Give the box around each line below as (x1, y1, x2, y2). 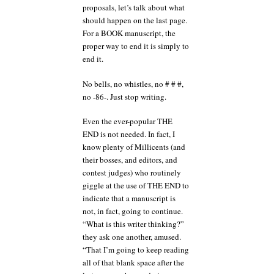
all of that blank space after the (83, 257, 184, 268)
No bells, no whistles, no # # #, (83, 78, 183, 89)
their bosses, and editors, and (83, 154, 177, 165)
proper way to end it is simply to (83, 40, 189, 51)
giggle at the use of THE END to (83, 180, 189, 191)
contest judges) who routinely (83, 167, 181, 178)
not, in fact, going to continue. (83, 206, 183, 217)
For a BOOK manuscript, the (83, 28, 176, 39)
